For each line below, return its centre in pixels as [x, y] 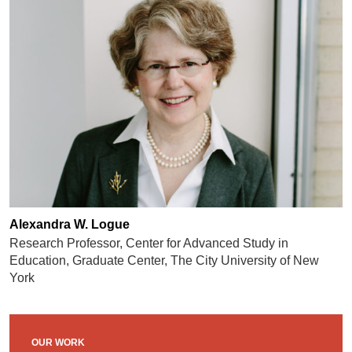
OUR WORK [58, 343]
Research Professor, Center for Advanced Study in [148, 244]
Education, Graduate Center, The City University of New [164, 261]
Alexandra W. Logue [69, 225]
